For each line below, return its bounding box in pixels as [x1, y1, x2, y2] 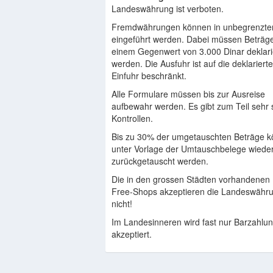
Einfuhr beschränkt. [112, 69, 187, 82]
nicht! [112, 197, 133, 210]
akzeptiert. [112, 228, 152, 240]
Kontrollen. [112, 112, 154, 124]
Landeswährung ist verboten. [112, 2, 224, 15]
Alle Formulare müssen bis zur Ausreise [112, 88, 266, 100]
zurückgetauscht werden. [112, 155, 209, 167]
